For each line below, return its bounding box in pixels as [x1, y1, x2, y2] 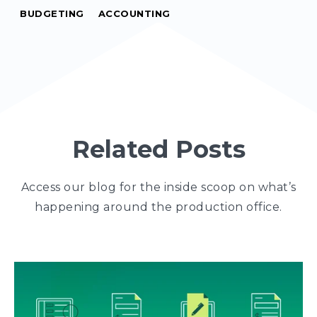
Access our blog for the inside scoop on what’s [21, 180, 296, 194]
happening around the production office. [35, 200, 282, 214]
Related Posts [71, 134, 246, 164]
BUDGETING [20, 8, 84, 19]
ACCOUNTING [98, 8, 171, 19]
